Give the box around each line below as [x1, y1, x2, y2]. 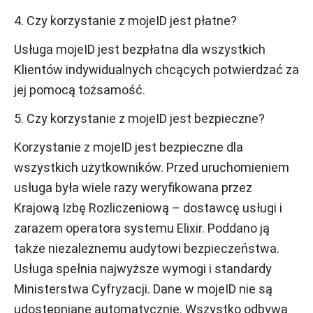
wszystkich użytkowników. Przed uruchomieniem [14, 160, 289, 175]
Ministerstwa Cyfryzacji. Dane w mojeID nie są [14, 282, 272, 296]
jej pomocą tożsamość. [14, 82, 145, 97]
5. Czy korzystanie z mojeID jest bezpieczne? [14, 111, 265, 126]
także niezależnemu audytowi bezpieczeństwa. [14, 241, 279, 256]
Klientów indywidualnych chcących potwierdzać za [14, 62, 299, 77]
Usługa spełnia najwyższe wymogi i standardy [14, 261, 272, 276]
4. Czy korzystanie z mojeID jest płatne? [14, 13, 237, 28]
